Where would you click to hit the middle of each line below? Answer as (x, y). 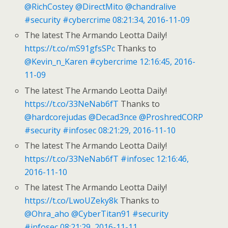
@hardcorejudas (56, 117)
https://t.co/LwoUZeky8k (72, 200)
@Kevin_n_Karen (56, 62)
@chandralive (151, 7)
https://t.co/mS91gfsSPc (70, 49)
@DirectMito (99, 7)
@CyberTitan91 (101, 213)
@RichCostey (49, 7)
